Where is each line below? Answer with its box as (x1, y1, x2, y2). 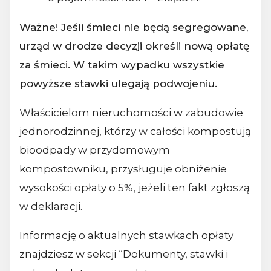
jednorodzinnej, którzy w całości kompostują (19, 125, 251, 138)
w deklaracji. (19, 200, 82, 213)
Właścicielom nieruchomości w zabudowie (19, 106, 243, 119)
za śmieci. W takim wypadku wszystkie (19, 59, 224, 71)
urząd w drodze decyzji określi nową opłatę (19, 40, 249, 53)
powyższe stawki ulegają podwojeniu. (19, 77, 217, 90)
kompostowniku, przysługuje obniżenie (19, 163, 227, 175)
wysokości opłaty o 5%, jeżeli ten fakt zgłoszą (19, 181, 250, 194)
